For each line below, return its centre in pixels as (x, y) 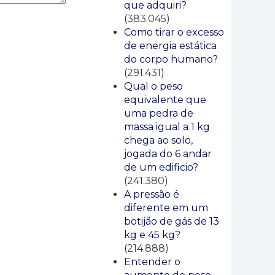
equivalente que (165, 100)
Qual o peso (153, 86)
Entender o (152, 262)
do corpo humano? (171, 59)
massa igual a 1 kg (167, 127)
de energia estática (170, 46)
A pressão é (152, 194)
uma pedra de (159, 113)
